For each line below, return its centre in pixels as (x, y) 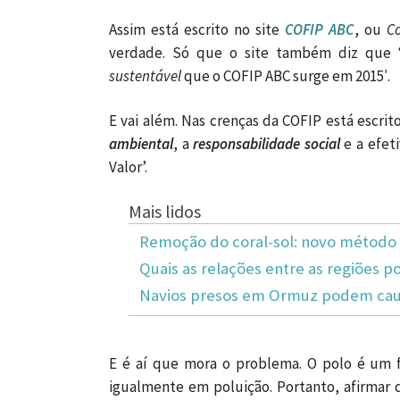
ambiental (141, 143)
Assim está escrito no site (197, 29)
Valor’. (128, 167)
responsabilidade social (267, 143)
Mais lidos (164, 211)
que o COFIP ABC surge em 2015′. (286, 75)
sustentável (145, 75)
